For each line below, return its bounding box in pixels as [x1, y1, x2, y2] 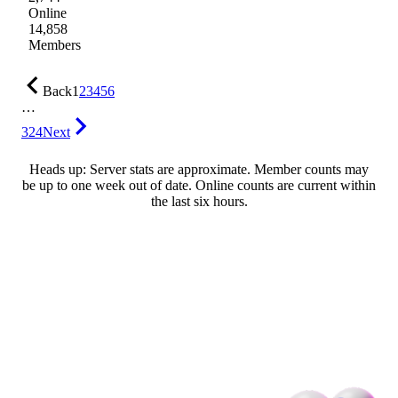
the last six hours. [150, 194, 248, 210]
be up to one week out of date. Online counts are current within [22, 178, 376, 194]
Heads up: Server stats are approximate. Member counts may [29, 162, 369, 178]
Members [28, 37, 81, 53]
